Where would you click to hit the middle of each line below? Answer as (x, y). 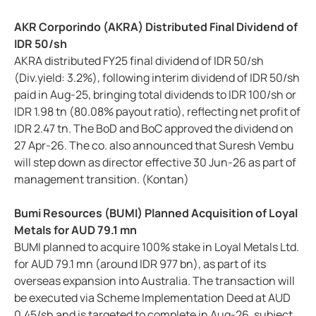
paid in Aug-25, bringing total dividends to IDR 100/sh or (155, 95)
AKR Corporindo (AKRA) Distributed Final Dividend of (156, 27)
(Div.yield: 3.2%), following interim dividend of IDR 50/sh (157, 78)
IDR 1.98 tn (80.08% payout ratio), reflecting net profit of (157, 112)
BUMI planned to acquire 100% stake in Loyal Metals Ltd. (157, 247)
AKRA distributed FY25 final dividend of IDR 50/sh (139, 61)
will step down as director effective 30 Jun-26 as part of (155, 163)
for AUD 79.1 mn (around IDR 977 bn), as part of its (140, 264)
